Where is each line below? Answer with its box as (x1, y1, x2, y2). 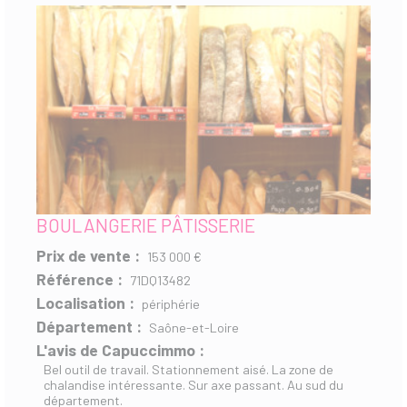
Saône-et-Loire (149, 319, 239, 335)
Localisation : (36, 292, 134, 313)
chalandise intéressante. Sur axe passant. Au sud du (44, 376, 343, 392)
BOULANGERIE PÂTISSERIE (36, 213, 255, 236)
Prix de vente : (36, 244, 140, 265)
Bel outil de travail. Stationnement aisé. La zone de (44, 361, 333, 377)
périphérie (142, 295, 200, 312)
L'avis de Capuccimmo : (36, 339, 204, 360)
